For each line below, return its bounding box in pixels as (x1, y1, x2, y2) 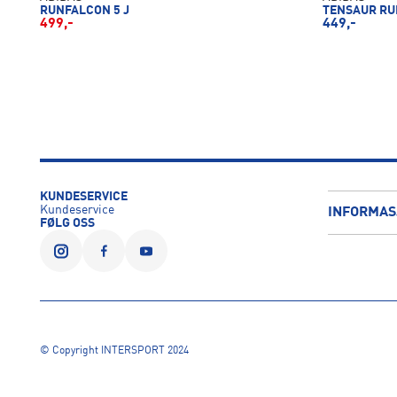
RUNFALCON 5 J (39, 4, 129, 17)
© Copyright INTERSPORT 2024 (39, 346, 189, 357)
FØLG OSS (39, 217, 95, 230)
